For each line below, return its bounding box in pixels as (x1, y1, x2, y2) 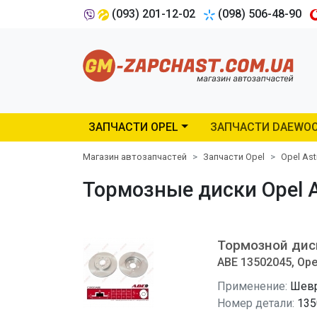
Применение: (217, 279, 287, 293)
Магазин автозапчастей (83, 151, 187, 162)
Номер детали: (217, 296, 294, 310)
